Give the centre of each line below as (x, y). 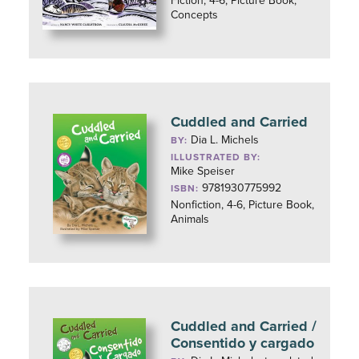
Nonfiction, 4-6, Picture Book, (243, 205)
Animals (190, 219)
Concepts (195, 15)
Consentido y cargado (243, 343)
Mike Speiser (203, 171)
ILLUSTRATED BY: (216, 157)
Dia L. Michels (225, 140)
